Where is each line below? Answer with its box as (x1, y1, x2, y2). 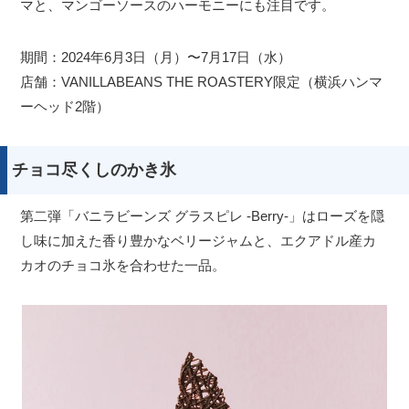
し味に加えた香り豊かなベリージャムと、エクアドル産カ (20, 233, 377, 249)
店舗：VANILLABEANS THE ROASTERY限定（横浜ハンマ (20, 74, 383, 90)
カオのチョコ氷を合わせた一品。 (20, 257, 226, 274)
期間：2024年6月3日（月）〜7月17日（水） (20, 49, 292, 66)
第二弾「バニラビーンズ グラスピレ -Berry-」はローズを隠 (20, 208, 385, 225)
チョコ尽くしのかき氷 (12, 161, 176, 180)
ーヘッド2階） (20, 99, 110, 115)
